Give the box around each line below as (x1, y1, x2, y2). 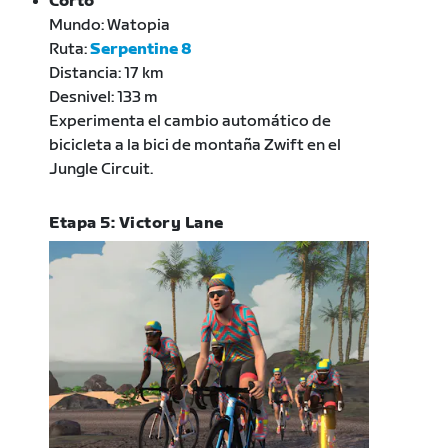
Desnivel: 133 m (49, 87, 159, 107)
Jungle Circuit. (49, 159, 154, 179)
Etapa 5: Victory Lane (49, 213, 224, 233)
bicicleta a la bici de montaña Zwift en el (49, 135, 342, 155)
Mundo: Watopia (49, 15, 171, 35)
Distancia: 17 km (49, 63, 165, 83)
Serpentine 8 (90, 39, 193, 59)
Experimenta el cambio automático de (49, 111, 332, 131)
